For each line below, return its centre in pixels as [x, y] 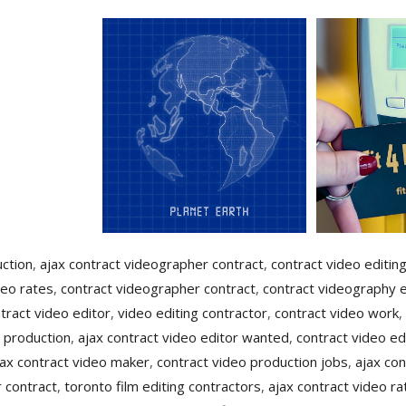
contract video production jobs [252, 362]
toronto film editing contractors [163, 387]
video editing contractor [193, 313]
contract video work [337, 313]
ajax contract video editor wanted [184, 338]
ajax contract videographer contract [152, 264]
